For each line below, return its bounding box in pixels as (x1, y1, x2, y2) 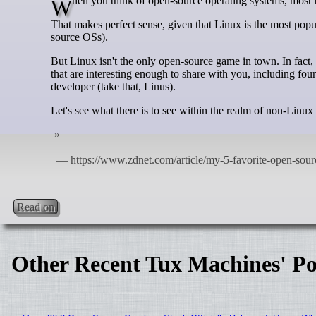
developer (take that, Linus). (51, 80, 176, 93)
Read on (17, 200, 55, 213)
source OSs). (51, 31, 108, 44)
